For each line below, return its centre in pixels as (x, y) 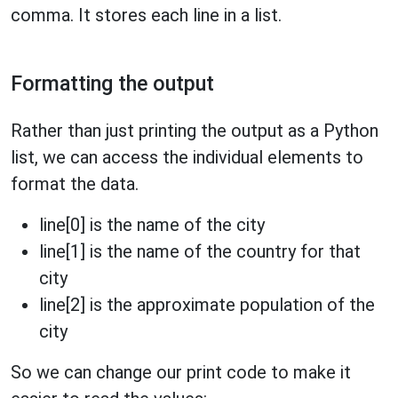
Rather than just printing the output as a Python (195, 131)
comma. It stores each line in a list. (146, 15)
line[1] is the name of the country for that (200, 251)
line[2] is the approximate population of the (207, 305)
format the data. (75, 184)
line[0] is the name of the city (152, 225)
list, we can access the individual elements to (187, 157)
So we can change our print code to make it (181, 372)
